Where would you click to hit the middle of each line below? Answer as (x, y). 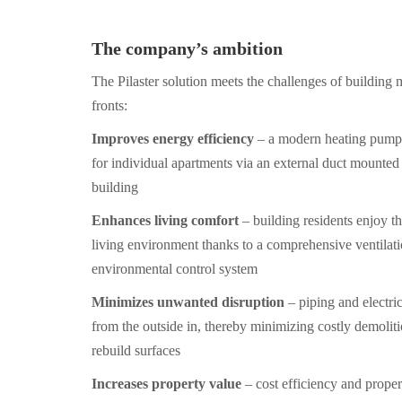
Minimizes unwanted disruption (188, 302)
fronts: (109, 105)
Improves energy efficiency (173, 139)
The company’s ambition (187, 48)
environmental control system (175, 269)
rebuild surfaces (136, 350)
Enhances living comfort (165, 220)
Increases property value (166, 384)
